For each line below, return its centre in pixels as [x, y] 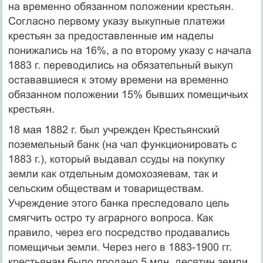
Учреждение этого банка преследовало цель [118, 203]
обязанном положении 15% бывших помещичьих [128, 94]
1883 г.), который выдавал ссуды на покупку [116, 159]
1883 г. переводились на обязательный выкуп [120, 65]
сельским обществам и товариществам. [106, 188]
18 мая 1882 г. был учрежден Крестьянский [114, 129]
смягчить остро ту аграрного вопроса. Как [110, 218]
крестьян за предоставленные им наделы [111, 36]
